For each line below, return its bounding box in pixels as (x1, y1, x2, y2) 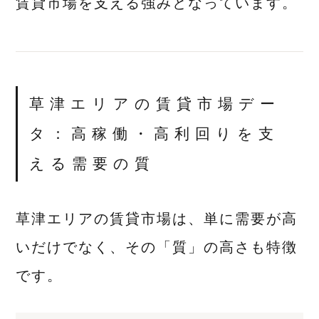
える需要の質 (29, 155, 156, 173)
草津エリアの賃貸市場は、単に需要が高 (16, 211, 298, 227)
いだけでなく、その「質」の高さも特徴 (16, 239, 298, 256)
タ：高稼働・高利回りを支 (29, 125, 280, 143)
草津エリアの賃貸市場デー (29, 95, 281, 113)
